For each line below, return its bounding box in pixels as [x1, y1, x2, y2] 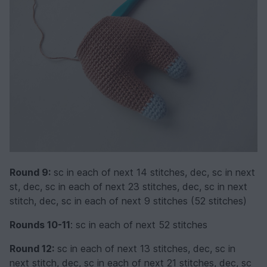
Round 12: [10, 242, 54, 254]
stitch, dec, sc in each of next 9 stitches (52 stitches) [10, 194, 247, 207]
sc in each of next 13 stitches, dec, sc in [54, 242, 235, 254]
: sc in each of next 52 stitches [70, 218, 207, 231]
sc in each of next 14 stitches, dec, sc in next [51, 166, 255, 178]
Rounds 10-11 [10, 218, 70, 231]
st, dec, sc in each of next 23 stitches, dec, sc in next [10, 180, 247, 193]
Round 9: [10, 166, 51, 178]
